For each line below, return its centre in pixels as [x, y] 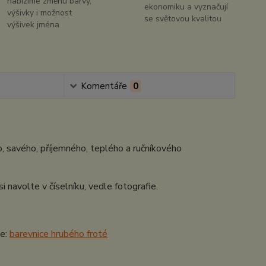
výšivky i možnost [40, 13]
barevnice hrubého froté [58, 234]
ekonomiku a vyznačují [186, 7]
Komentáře [104, 86]
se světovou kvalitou [183, 19]
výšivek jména [34, 25]
